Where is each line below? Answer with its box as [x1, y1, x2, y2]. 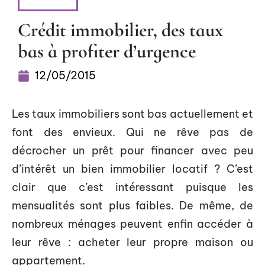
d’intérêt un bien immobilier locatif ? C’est [12, 162, 253, 176]
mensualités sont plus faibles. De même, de [12, 199, 253, 212]
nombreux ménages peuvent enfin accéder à [12, 217, 253, 231]
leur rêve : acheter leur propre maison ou [12, 235, 253, 249]
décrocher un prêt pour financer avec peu [12, 144, 253, 157]
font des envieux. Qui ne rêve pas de [12, 125, 253, 139]
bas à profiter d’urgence [18, 40, 196, 63]
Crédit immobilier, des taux [18, 18, 223, 41]
